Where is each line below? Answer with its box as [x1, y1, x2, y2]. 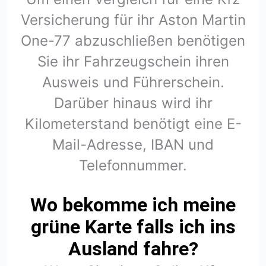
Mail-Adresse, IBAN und [52, 135, 214, 153]
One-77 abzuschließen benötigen [21, 31, 245, 49]
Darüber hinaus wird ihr [53, 94, 213, 112]
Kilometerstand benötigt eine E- [24, 115, 242, 132]
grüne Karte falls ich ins [30, 215, 236, 238]
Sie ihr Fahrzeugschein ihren [37, 52, 229, 70]
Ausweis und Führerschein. [42, 73, 224, 91]
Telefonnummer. [79, 156, 187, 174]
